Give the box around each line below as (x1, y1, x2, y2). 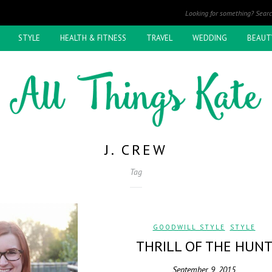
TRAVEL (146, 33, 172, 43)
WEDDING (192, 33, 227, 43)
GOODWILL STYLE (152, 223, 225, 231)
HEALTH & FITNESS (59, 33, 126, 43)
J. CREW (104, 140, 168, 159)
